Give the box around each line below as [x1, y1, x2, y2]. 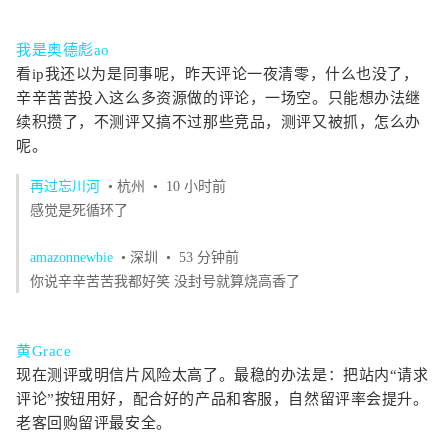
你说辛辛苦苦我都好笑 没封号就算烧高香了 [30, 274, 300, 289]
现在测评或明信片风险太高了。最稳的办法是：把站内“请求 [16, 367, 429, 383]
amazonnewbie [30, 250, 113, 265]
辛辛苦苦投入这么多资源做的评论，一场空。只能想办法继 [16, 90, 422, 106]
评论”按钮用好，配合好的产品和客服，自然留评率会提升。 [16, 391, 429, 407]
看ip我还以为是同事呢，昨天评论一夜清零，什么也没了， [16, 66, 419, 82]
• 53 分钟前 [162, 250, 239, 265]
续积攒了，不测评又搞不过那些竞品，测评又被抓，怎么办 [16, 114, 422, 130]
